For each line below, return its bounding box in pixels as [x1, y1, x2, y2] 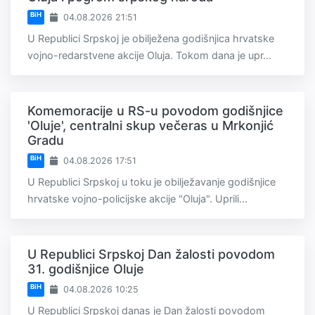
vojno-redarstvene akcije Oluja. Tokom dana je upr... [27, 49, 271, 61]
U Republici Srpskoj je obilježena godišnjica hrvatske [27, 32, 274, 44]
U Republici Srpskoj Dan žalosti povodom [27, 246, 275, 262]
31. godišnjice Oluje [27, 261, 144, 276]
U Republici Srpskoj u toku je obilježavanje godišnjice [27, 175, 276, 188]
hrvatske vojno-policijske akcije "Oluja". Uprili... [27, 192, 247, 205]
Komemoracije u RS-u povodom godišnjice [27, 103, 283, 118]
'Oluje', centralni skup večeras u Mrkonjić [27, 117, 274, 133]
